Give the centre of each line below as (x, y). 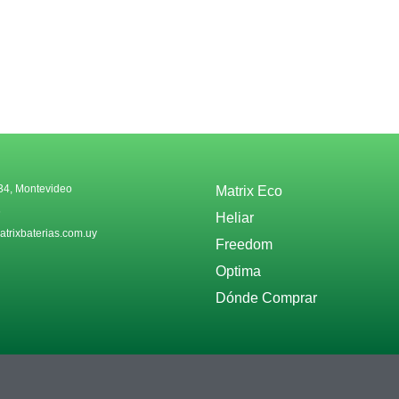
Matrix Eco (249, 191)
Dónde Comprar (267, 298)
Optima (239, 272)
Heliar (235, 218)
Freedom (244, 245)
